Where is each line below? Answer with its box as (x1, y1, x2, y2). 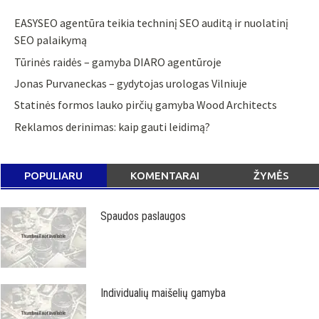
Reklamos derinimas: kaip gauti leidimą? (14, 119, 211, 134)
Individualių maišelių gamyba (100, 286, 226, 300)
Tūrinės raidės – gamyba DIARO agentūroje (14, 54, 222, 69)
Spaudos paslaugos (100, 209, 186, 223)
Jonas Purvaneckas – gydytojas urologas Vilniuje (14, 76, 248, 91)
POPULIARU (24, 169, 83, 182)
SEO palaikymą (14, 33, 88, 48)
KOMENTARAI (130, 169, 200, 182)
